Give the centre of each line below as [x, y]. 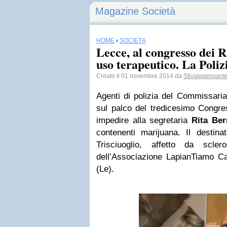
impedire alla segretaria [144, 120]
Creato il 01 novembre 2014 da [140, 76]
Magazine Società [135, 11]
